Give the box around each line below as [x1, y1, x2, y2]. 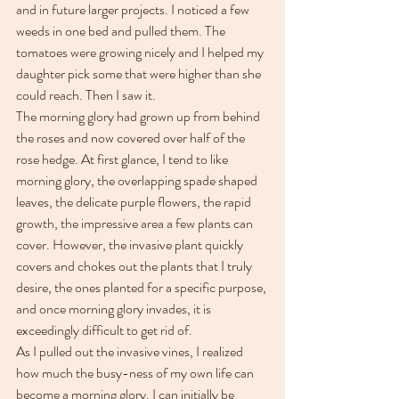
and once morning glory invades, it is [16, 297, 214, 319]
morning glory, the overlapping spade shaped [16, 169, 260, 191]
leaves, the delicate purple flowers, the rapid [16, 191, 254, 212]
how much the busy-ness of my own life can [16, 362, 256, 383]
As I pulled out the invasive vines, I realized [16, 340, 246, 362]
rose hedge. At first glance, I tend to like [16, 148, 231, 169]
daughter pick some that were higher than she [16, 62, 264, 84]
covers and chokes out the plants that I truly [16, 255, 255, 276]
